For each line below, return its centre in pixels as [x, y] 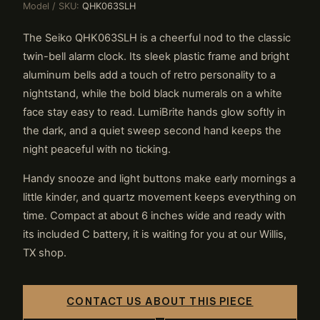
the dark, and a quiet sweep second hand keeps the [152, 130]
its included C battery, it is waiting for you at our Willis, [155, 234]
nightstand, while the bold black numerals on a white [152, 93]
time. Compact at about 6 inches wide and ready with [154, 215]
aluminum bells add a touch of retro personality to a [149, 75]
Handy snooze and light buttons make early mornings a [159, 178]
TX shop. [45, 252]
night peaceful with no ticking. [97, 149]
